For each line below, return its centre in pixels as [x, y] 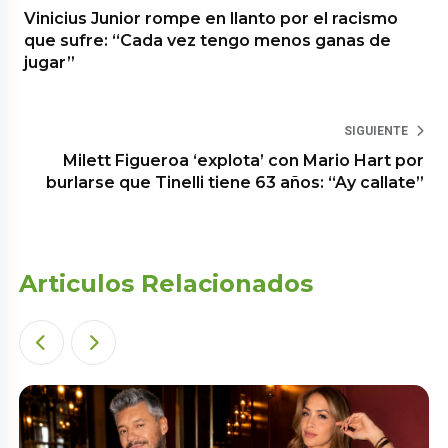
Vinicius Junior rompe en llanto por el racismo [211, 18]
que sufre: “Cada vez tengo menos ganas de [208, 40]
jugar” [50, 62]
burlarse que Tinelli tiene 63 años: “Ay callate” [234, 182]
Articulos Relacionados [166, 283]
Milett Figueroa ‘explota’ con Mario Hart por [243, 160]
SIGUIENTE [375, 130]
